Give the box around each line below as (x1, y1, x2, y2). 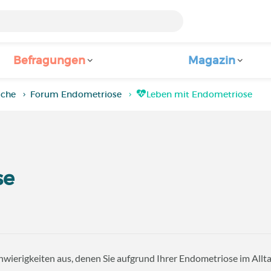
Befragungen (13, 54, 86, 67)
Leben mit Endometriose (146, 89, 253, 100)
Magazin (188, 54, 236, 67)
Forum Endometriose (30, 89, 122, 100)
